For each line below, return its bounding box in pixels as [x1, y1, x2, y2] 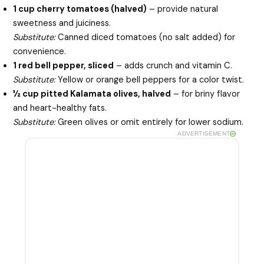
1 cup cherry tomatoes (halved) [13, 3, 147, 15]
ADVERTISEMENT [177, 130, 230, 137]
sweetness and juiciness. [13, 17, 111, 29]
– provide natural [147, 3, 219, 15]
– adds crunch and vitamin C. [114, 60, 233, 71]
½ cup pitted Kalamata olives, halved [13, 88, 171, 100]
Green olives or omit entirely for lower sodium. [55, 116, 244, 128]
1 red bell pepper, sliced [13, 60, 114, 71]
